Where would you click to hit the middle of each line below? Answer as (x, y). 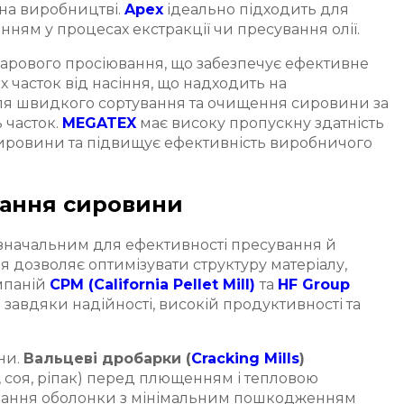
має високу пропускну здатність (262, 123)
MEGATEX (99, 123)
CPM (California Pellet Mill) (152, 284)
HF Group (314, 284)
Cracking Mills (245, 358)
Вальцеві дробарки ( (107, 358)
